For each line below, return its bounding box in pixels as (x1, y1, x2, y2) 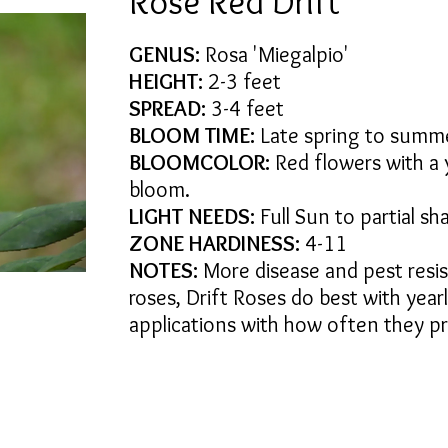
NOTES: (129, 257, 198, 284)
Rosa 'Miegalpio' (200, 41, 349, 68)
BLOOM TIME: (129, 122, 255, 149)
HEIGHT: (129, 68, 203, 95)
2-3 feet (203, 68, 281, 95)
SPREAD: (129, 95, 206, 122)
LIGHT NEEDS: (129, 203, 255, 230)
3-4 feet (206, 95, 284, 122)
